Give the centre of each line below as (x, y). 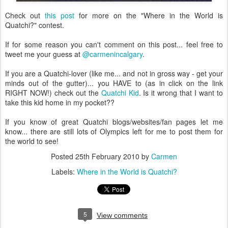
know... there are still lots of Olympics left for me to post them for (114, 131)
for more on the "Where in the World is (149, 15)
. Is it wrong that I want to (181, 93)
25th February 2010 (107, 156)
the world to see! (32, 141)
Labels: (64, 172)
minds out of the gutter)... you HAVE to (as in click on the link (114, 83)
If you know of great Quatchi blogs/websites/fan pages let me (114, 122)
